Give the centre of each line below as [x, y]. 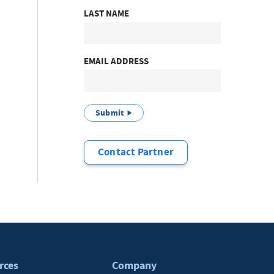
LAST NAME [106, 13]
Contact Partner [136, 152]
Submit [110, 113]
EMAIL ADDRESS [116, 61]
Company [134, 265]
